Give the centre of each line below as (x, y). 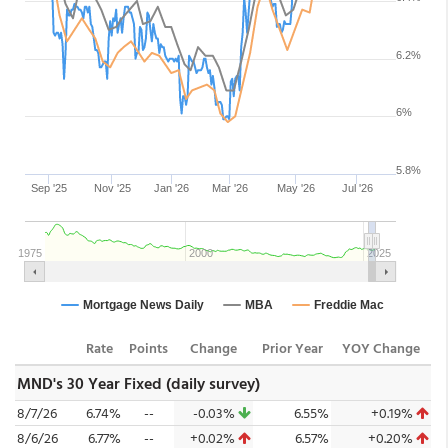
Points (148, 347)
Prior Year (292, 347)
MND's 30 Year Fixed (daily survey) (138, 383)
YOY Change (381, 347)
